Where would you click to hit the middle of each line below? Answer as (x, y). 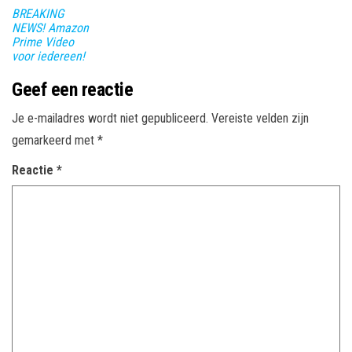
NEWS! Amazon (50, 27)
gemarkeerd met (55, 140)
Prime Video (43, 42)
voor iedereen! (48, 56)
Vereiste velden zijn (260, 118)
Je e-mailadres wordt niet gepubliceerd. (110, 118)
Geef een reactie (73, 89)
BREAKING (38, 13)
